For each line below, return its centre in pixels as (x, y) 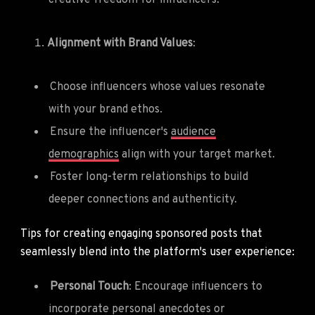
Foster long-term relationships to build (149, 177)
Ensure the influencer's (110, 132)
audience (193, 132)
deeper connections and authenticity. (143, 199)
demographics (84, 154)
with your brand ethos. (105, 109)
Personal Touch (89, 287)
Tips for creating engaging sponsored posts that (141, 234)
